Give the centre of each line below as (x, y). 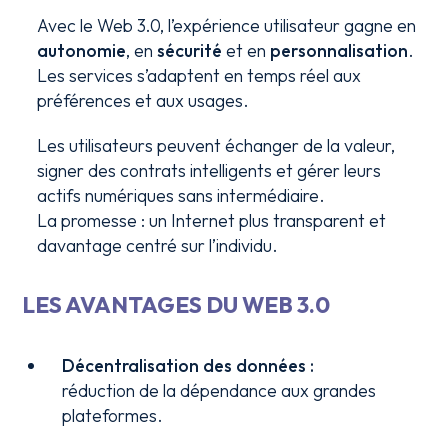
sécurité (190, 50)
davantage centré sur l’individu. (158, 245)
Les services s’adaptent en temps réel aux (199, 75)
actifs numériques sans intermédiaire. (181, 195)
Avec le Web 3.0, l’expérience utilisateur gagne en (227, 25)
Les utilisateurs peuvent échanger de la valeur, (216, 145)
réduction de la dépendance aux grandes (219, 390)
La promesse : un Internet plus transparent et (212, 220)
